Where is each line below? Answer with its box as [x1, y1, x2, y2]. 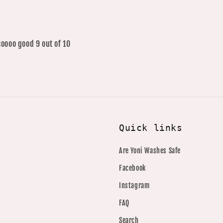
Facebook [119, 164, 146, 172]
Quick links [119, 122, 183, 133]
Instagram [119, 181, 150, 190]
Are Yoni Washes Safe [119, 146, 181, 155]
